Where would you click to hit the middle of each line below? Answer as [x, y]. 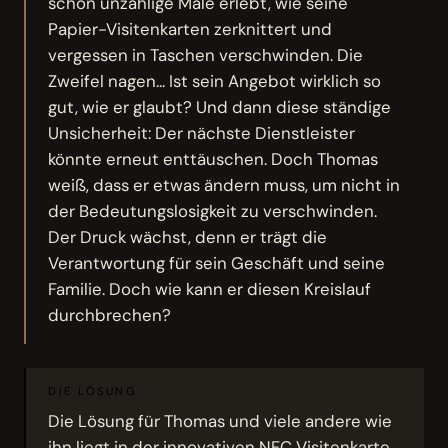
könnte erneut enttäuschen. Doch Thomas [213, 158]
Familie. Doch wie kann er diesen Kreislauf [210, 288]
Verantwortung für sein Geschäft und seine [217, 262]
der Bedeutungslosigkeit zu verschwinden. [213, 210]
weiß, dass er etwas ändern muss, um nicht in [224, 184]
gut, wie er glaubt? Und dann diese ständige [220, 106]
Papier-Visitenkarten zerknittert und [190, 28]
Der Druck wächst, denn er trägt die [188, 236]
